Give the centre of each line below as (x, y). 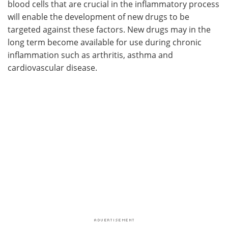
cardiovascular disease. (52, 67)
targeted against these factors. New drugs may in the (109, 29)
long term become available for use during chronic (105, 42)
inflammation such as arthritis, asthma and (90, 54)
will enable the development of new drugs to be (98, 16)
